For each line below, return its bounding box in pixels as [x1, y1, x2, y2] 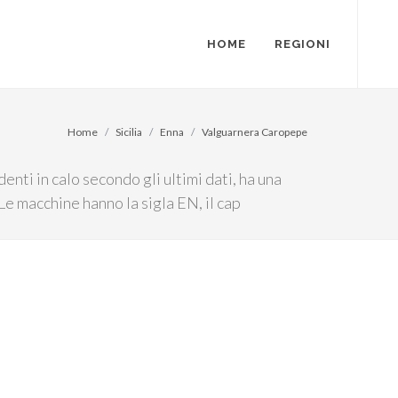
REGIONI [275, 37, 330, 51]
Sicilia [115, 125, 142, 139]
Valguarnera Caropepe [202, 125, 307, 139]
